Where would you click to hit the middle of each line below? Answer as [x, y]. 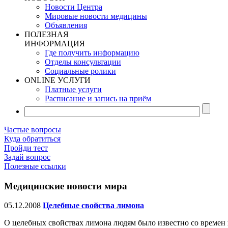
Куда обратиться [32, 138]
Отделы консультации [83, 62]
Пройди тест [26, 148]
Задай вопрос [27, 157]
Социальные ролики [80, 71]
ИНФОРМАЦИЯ [55, 43]
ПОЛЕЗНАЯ [47, 34]
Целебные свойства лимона [93, 206]
